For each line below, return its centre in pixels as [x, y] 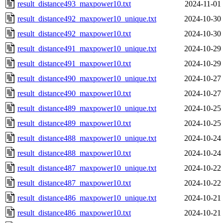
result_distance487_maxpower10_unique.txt [87, 168]
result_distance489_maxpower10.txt [74, 123]
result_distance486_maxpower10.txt [74, 213]
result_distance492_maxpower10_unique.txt [87, 18]
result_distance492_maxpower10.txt [74, 33]
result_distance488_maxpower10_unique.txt [87, 138]
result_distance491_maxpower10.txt [74, 63]
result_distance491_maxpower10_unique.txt [87, 48]
